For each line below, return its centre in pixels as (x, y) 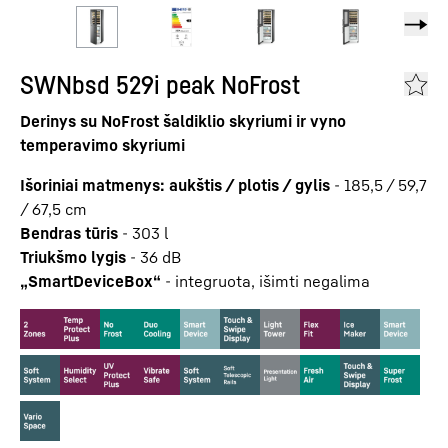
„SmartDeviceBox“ (90, 281)
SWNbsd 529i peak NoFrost (160, 84)
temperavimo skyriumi (102, 145)
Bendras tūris (69, 233)
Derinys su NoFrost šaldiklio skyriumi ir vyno (183, 121)
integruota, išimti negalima (272, 281)
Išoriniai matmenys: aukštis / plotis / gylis (175, 185)
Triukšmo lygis (73, 257)
